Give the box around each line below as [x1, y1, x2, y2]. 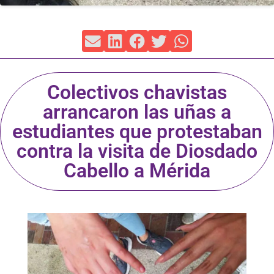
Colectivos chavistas [47, 81, 227, 104]
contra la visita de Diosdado [17, 139, 257, 163]
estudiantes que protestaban [12, 120, 262, 143]
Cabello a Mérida [64, 159, 210, 182]
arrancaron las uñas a [43, 100, 231, 124]
